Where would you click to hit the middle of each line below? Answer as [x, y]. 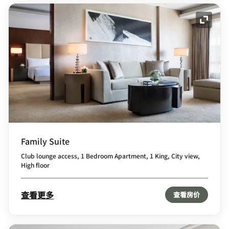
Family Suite [45, 141]
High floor [35, 165]
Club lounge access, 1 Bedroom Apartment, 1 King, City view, [110, 155]
